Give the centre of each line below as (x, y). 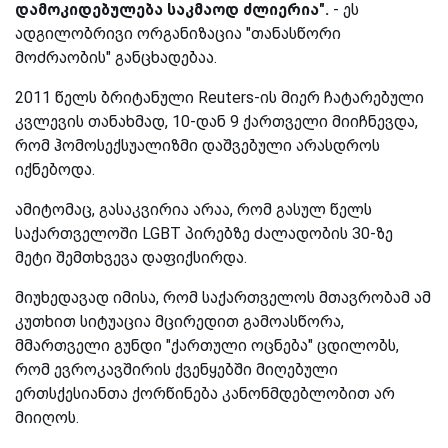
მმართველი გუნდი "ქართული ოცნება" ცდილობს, (207, 345)
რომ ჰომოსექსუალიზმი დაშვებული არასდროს (197, 145)
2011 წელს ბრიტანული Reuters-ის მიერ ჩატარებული (219, 97)
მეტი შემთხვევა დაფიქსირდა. (131, 257)
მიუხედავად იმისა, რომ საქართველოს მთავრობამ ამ (223, 297)
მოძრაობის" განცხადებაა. (116, 57)
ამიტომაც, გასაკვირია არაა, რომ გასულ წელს (193, 209)
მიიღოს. (47, 417)
